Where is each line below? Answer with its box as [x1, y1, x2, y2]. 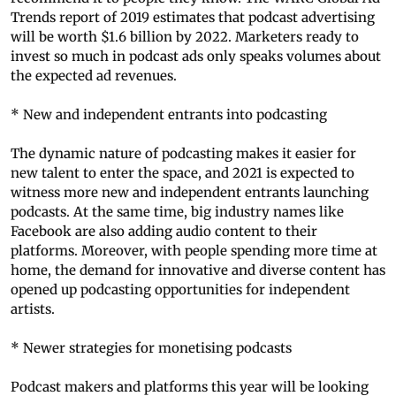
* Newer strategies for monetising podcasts [11, 339, 292, 357]
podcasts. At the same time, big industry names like [11, 203, 344, 221]
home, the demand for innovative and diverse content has [11, 262, 385, 279]
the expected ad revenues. [11, 67, 177, 85]
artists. [11, 301, 55, 318]
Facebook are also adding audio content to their [11, 223, 317, 240]
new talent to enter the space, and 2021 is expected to [11, 164, 354, 182]
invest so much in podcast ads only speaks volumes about [11, 48, 381, 65]
